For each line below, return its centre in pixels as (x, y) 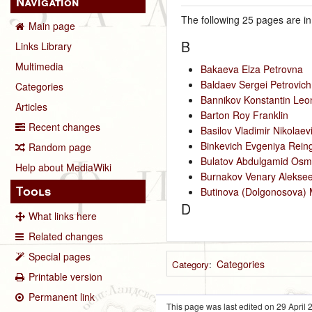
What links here (63, 216)
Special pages (60, 256)
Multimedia (39, 67)
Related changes (66, 236)
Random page (60, 147)
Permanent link (62, 296)
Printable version (65, 276)
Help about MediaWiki (63, 167)
